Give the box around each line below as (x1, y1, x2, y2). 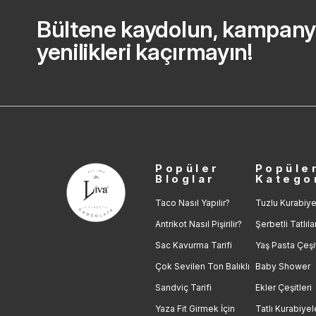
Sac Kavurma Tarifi (155, 240, 233, 251)
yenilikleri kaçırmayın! (37, 38, 253, 66)
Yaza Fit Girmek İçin (155, 303, 236, 315)
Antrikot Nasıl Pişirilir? (155, 219, 243, 230)
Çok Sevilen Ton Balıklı (155, 261, 250, 272)
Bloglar (155, 172, 216, 186)
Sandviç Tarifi (155, 282, 212, 293)
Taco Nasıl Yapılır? (155, 197, 231, 209)
